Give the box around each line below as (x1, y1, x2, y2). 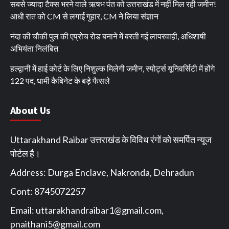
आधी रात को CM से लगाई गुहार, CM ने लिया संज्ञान (10, 11, 158, 21)
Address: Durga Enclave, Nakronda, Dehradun (10, 167, 194, 178)
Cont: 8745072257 (10, 186, 85, 197)
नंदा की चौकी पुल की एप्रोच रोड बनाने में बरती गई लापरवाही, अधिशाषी (10, 31, 206, 41)
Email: (10, 204, 36, 216)
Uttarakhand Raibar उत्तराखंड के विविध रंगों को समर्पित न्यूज (10, 134, 212, 146)
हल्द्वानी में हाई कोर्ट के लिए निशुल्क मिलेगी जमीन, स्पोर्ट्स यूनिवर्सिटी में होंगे (10, 63, 215, 74)
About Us (10, 104, 51, 117)
